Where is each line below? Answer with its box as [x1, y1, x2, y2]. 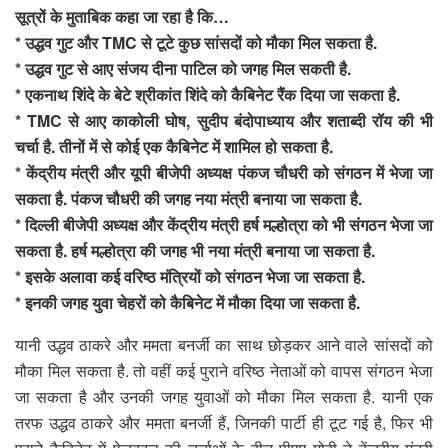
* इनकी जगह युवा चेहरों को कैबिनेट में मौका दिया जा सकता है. [15, 290, 360, 314]
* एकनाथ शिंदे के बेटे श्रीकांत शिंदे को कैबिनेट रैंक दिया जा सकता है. [15, 82, 400, 106]
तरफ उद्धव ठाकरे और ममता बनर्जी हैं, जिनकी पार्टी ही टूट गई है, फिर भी [15, 410, 433, 434]
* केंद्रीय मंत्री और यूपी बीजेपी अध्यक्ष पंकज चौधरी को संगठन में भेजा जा [15, 160, 433, 184]
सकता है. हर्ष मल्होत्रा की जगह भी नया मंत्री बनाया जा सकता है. [15, 238, 375, 262]
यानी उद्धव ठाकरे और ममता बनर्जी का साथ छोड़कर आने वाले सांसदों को [15, 332, 433, 356]
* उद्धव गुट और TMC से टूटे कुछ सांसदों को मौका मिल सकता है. [15, 30, 377, 54]
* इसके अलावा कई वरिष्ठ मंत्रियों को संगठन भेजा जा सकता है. [15, 264, 365, 288]
